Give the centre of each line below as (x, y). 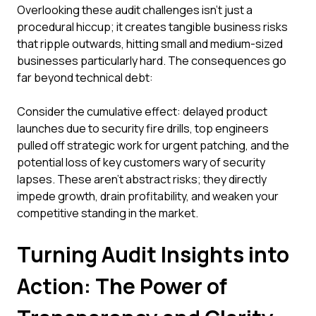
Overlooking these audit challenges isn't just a (135, 10)
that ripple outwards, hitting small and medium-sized (150, 44)
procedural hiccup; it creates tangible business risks (152, 27)
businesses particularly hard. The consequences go (152, 61)
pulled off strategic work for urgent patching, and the (153, 145)
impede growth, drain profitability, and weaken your (148, 196)
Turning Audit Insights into (153, 254)
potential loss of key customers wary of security (141, 162)
